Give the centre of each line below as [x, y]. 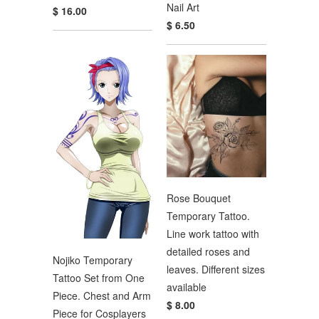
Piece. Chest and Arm [102, 295]
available [187, 287]
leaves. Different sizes [216, 270]
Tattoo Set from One [99, 277]
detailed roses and [208, 252]
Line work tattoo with [213, 234]
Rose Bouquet [199, 198]
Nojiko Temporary [93, 260]
